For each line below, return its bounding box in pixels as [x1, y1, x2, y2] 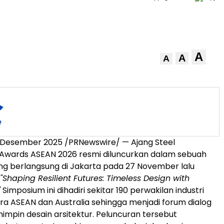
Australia [55, 196, 89, 208]
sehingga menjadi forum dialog [89, 196, 211, 208]
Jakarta [70, 160, 101, 172]
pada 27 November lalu [101, 160, 194, 172]
